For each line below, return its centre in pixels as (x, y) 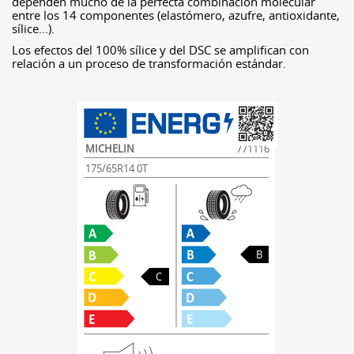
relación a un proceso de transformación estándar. (149, 63)
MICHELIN (109, 149)
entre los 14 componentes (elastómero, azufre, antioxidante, (176, 15)
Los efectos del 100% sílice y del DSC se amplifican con (160, 50)
